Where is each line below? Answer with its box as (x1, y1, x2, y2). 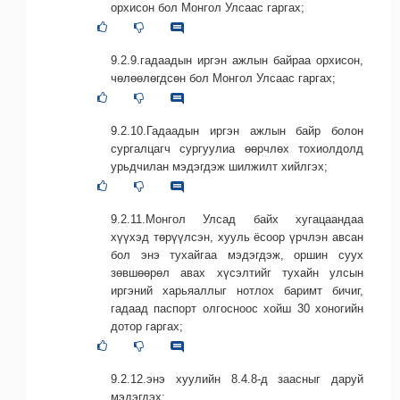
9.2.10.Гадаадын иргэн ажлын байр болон (111, 123, 363, 137)
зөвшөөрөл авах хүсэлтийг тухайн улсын (111, 265, 363, 279)
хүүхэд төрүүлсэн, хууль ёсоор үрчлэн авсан (111, 229, 363, 244)
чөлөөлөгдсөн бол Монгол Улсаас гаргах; (111, 71, 336, 85)
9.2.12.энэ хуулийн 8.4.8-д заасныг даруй (111, 372, 363, 386)
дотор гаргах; (111, 319, 183, 333)
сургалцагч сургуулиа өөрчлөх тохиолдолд (111, 141, 363, 155)
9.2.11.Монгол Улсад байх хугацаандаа (111, 212, 363, 226)
